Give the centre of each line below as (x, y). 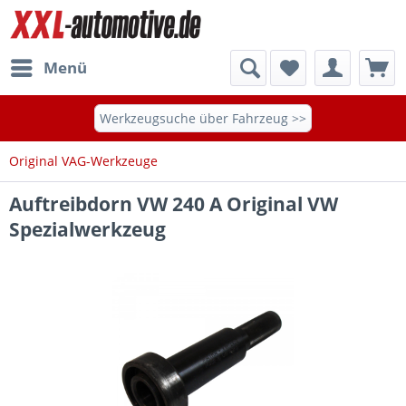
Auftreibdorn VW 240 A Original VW (174, 204)
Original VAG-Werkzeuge (83, 161)
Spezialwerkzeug (87, 229)
